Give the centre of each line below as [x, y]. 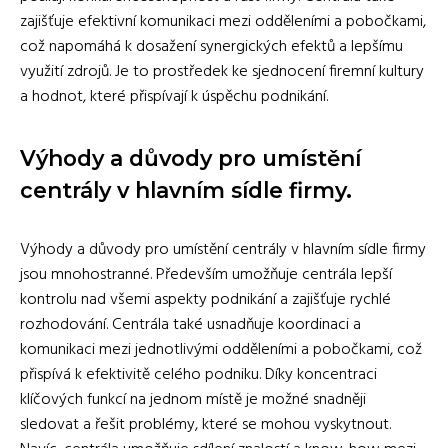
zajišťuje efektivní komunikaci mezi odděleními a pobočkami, [223, 21]
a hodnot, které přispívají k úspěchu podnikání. [174, 96]
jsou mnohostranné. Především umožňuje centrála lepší [206, 274]
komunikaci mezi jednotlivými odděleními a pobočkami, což [221, 349]
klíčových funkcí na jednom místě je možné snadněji [193, 399]
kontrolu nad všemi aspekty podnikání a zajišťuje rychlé [205, 299]
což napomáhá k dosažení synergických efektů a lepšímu [211, 46]
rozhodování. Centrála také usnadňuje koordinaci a [190, 324]
